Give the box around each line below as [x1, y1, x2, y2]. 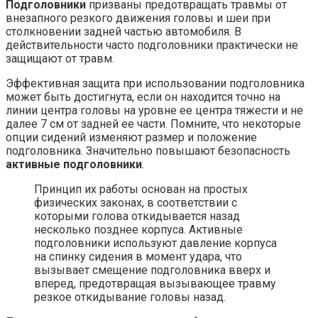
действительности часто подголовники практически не [6, 38, 298, 52]
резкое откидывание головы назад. [34, 290, 226, 304]
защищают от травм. [6, 51, 114, 65]
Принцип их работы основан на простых [34, 182, 248, 196]
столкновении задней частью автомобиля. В [6, 24, 241, 38]
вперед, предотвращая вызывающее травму [34, 276, 276, 290]
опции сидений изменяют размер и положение [6, 130, 257, 144]
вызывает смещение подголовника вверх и [34, 263, 270, 277]
